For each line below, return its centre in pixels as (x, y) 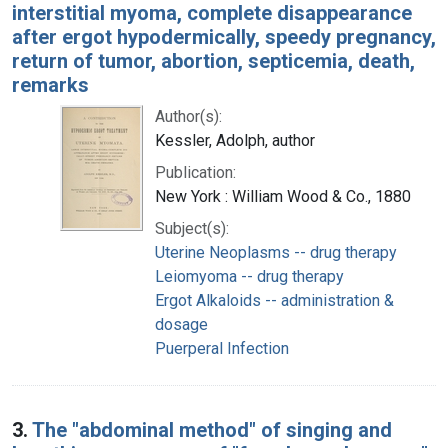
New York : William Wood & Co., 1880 (283, 196)
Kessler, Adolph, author (235, 140)
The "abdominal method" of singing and (212, 429)
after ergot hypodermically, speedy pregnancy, (224, 36)
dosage (181, 324)
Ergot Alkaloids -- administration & (274, 300)
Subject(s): (192, 228)
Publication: (195, 172)
